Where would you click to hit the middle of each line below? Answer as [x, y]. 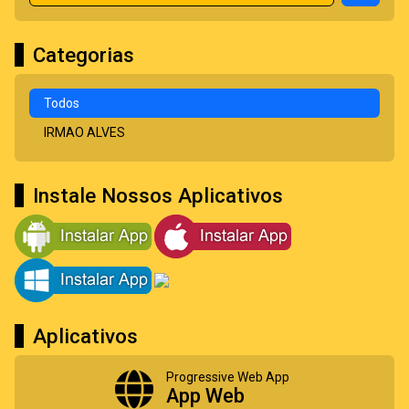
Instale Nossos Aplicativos [158, 195]
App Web [205, 395]
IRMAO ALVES [84, 132]
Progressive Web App [228, 377]
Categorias [84, 54]
